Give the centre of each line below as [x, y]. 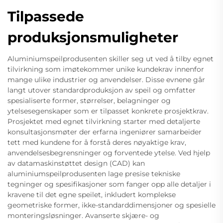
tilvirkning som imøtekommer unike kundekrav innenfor [106, 69]
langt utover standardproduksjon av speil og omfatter [102, 90]
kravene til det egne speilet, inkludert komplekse [92, 195]
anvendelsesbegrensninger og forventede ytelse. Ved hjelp [109, 153]
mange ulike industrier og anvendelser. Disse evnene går [106, 80]
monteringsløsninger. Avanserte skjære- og [83, 216]
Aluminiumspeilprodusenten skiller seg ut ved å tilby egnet [111, 59]
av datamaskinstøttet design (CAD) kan [76, 164]
